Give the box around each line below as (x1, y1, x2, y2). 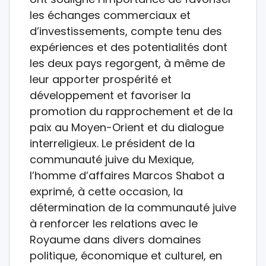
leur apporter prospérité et (30, 71, 172, 87)
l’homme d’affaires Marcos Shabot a (30, 167, 224, 183)
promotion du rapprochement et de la (30, 103, 233, 119)
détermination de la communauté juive (30, 199, 236, 215)
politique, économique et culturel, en (30, 248, 222, 263)
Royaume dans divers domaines (30, 232, 201, 247)
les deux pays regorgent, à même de (30, 55, 225, 71)
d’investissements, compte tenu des (30, 23, 222, 39)
